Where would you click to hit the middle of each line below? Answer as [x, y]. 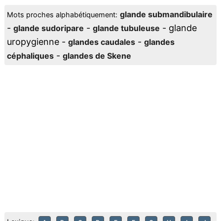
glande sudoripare [48, 28]
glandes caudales [101, 42]
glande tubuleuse [126, 28]
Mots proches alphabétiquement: [62, 15]
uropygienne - [37, 42]
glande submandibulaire [166, 14]
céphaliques [30, 56]
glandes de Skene [97, 56]
